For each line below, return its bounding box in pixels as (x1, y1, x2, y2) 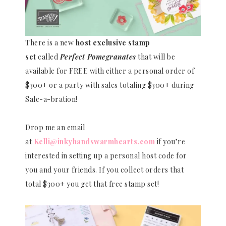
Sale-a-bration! (25, 94, 78, 104)
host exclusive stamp (75, 37, 150, 47)
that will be (136, 51, 175, 62)
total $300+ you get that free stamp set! (25, 179, 159, 189)
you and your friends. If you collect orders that (25, 164, 184, 175)
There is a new (25, 37, 76, 47)
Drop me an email (25, 122, 85, 132)
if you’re (155, 136, 185, 146)
